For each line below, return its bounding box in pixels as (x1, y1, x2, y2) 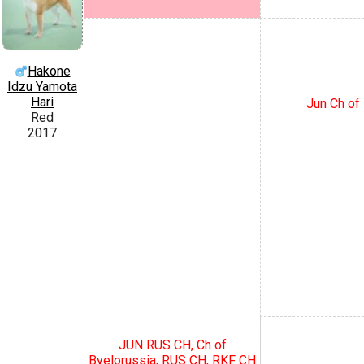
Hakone (27, 63, 71, 79)
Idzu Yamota (7, 78, 77, 94)
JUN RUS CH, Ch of (118, 336, 227, 353)
